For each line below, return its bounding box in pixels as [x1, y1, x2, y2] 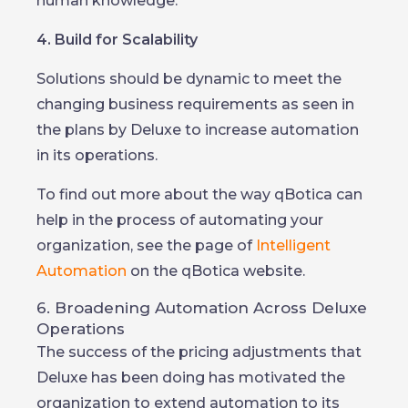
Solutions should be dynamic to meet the [36, 70, 342, 87]
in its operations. [36, 147, 158, 164]
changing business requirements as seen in [36, 96, 354, 113]
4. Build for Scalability [36, 31, 198, 48]
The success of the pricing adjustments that [36, 343, 362, 361]
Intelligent [256, 237, 331, 254]
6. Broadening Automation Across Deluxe [36, 299, 367, 317]
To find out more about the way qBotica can [36, 186, 362, 203]
